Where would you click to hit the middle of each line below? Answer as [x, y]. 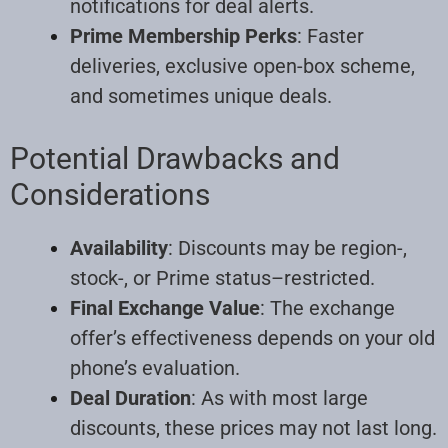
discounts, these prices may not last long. [253, 427]
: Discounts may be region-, [287, 247]
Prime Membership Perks [183, 35]
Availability [119, 247]
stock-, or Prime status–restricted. [222, 277]
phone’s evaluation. [155, 367]
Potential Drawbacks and [175, 158]
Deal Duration [130, 397]
